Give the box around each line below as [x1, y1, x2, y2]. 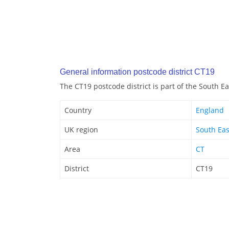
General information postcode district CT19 [60, 67, 215, 77]
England [196, 105, 224, 116]
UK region [64, 125, 98, 135]
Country [64, 105, 91, 116]
